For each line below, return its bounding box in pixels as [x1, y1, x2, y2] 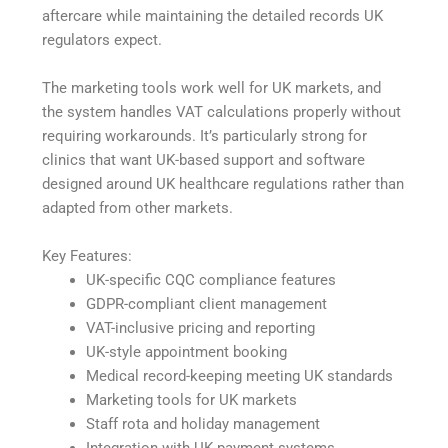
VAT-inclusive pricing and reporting [86, 318, 316, 337]
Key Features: [42, 246, 133, 265]
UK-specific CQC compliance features [86, 270, 337, 289]
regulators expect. [42, 30, 163, 49]
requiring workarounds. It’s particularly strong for [42, 126, 368, 145]
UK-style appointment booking [86, 342, 288, 361]
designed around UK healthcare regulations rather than [42, 174, 405, 193]
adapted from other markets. [42, 198, 234, 217]
